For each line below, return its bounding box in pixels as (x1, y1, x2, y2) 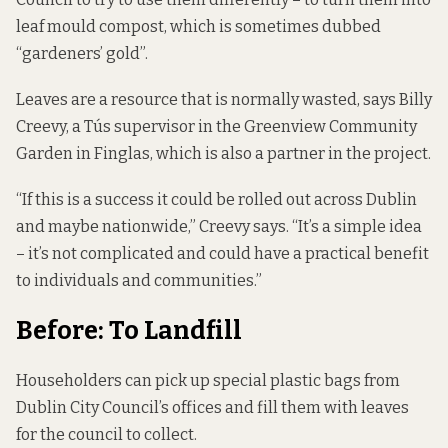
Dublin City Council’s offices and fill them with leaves (16, 397, 409, 417)
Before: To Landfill (16, 315, 242, 347)
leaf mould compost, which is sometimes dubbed (16, 16, 381, 36)
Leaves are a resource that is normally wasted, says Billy (16, 89, 432, 109)
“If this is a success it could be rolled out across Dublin (16, 189, 417, 209)
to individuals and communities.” (16, 270, 262, 290)
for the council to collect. (16, 424, 197, 444)
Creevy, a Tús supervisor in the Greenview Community (16, 116, 417, 136)
